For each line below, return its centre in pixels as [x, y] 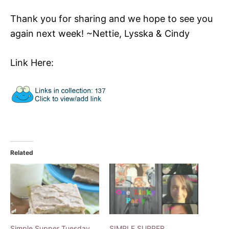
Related [22, 152]
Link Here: [32, 62]
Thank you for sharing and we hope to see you [111, 18]
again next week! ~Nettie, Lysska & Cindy [100, 33]
